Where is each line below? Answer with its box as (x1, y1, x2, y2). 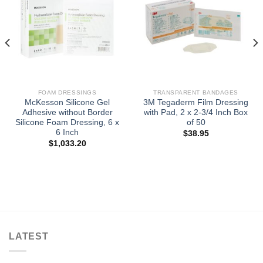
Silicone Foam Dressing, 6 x (15, 118, 119, 127)
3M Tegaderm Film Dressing (143, 98, 248, 107)
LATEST (9, 231, 49, 242)
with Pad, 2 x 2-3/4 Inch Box (144, 108, 248, 117)
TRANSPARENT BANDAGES (153, 89, 238, 96)
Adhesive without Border (22, 108, 113, 117)
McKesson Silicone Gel (25, 98, 110, 107)
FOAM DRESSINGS (38, 89, 97, 96)
